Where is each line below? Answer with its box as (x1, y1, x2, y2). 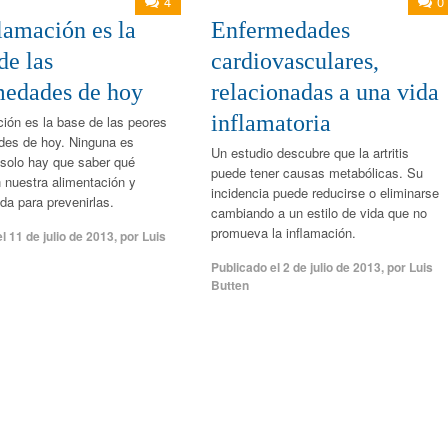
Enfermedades (210, 16, 350, 43)
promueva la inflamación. (210, 222, 356, 242)
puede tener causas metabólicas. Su (210, 162, 423, 182)
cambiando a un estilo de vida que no (210, 202, 427, 222)
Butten (210, 275, 249, 294)
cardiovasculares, (210, 47, 379, 74)
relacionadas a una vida (210, 78, 439, 105)
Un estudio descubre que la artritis (210, 142, 409, 162)
